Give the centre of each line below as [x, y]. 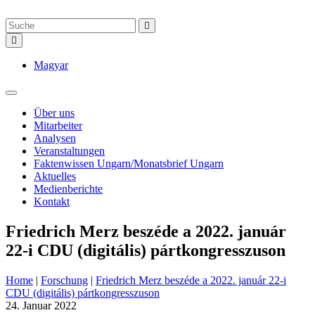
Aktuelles [55, 176]
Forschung [64, 280]
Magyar [51, 65]
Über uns [54, 113]
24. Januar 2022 [41, 305]
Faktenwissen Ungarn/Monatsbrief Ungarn [129, 163]
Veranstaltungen [69, 151]
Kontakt [52, 201]
